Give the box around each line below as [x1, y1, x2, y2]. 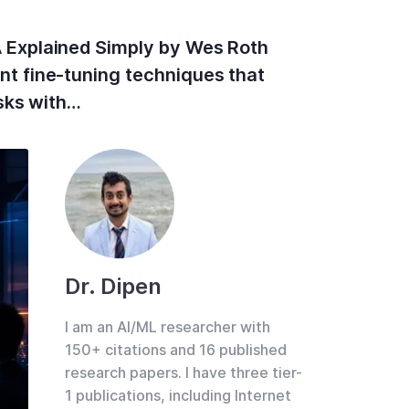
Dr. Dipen [65, 273, 162, 299]
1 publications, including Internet [65, 386, 291, 404]
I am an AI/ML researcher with [65, 318, 270, 336]
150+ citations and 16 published [65, 341, 287, 359]
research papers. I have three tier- [65, 363, 302, 382]
